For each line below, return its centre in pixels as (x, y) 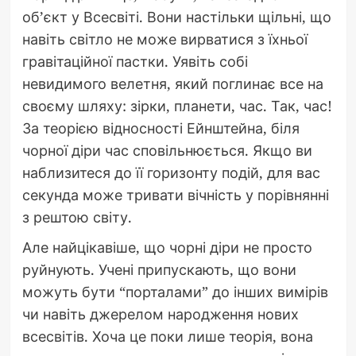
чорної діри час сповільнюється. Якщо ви (167, 150)
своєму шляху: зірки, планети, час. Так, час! (177, 105)
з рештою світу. (77, 217)
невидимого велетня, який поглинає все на (172, 83)
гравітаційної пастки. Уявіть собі (135, 61)
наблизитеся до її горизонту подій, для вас (171, 172)
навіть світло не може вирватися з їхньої (164, 39)
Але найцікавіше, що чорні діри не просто (167, 247)
